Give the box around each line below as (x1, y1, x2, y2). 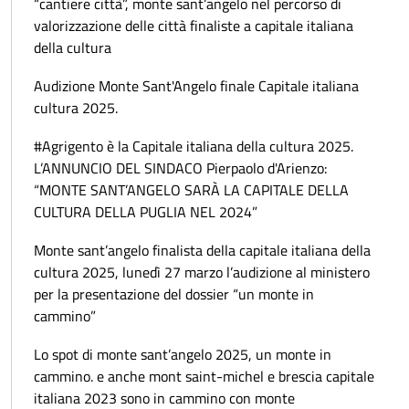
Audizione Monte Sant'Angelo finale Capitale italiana (34, 74, 359, 97)
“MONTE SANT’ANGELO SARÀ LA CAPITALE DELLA (34, 178, 349, 201)
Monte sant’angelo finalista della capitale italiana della (34, 238, 371, 261)
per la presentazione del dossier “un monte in (34, 282, 314, 305)
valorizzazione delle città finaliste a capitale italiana (34, 14, 353, 37)
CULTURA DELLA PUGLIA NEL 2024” (34, 200, 257, 223)
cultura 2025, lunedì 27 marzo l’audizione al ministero (34, 260, 370, 283)
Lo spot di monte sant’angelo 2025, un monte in (34, 342, 331, 365)
